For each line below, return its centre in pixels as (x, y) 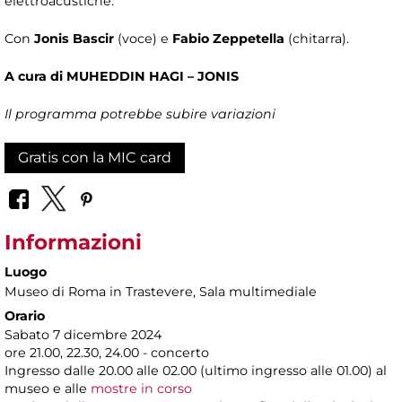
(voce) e (143, 39)
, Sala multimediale (255, 291)
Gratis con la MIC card (95, 158)
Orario (25, 315)
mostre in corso (141, 388)
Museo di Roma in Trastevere (99, 291)
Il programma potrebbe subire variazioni (140, 114)
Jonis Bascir (74, 39)
